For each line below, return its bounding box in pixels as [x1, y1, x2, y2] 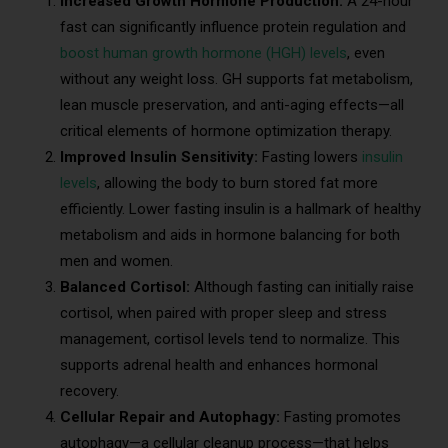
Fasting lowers [258, 147, 362, 166]
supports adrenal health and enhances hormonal [60, 355, 378, 374]
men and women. [60, 251, 173, 270]
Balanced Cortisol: [60, 277, 194, 296]
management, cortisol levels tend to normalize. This [60, 329, 400, 348]
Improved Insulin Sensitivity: [60, 147, 258, 166]
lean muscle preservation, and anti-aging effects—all [60, 95, 404, 114]
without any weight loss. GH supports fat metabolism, [60, 69, 413, 88]
